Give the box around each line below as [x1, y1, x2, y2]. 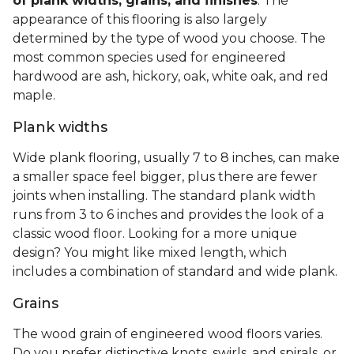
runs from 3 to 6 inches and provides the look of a [13, 207, 324, 223]
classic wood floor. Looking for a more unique [13, 226, 297, 242]
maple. [13, 88, 58, 104]
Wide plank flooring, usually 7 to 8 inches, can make [13, 150, 340, 166]
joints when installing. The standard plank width [13, 188, 315, 204]
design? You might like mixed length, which [13, 245, 287, 261]
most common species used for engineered [13, 50, 286, 66]
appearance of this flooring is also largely [13, 12, 267, 28]
